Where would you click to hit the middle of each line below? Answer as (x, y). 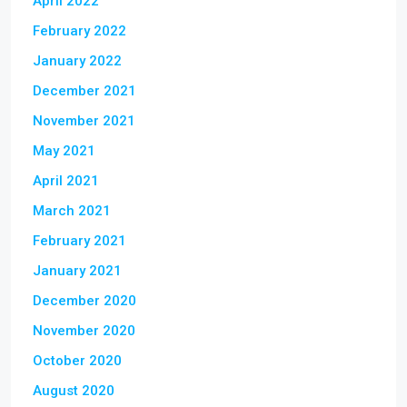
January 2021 (77, 271)
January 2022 (77, 61)
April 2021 (66, 181)
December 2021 (84, 91)
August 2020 (74, 391)
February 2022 (79, 31)
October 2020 (77, 361)
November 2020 (84, 331)
